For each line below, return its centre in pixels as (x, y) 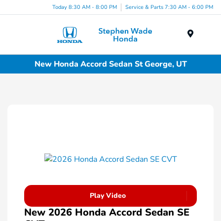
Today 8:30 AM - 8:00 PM (85, 7)
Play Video (108, 196)
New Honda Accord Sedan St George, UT (110, 64)
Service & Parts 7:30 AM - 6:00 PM (169, 7)
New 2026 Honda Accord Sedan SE (107, 213)
